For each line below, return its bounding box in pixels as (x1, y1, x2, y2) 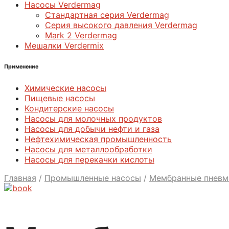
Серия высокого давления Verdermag (45, 19, 197, 30)
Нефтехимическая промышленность (25, 133, 172, 144)
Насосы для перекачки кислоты (25, 154, 154, 165)
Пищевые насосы (25, 93, 95, 103)
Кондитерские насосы (25, 103, 114, 113)
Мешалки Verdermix (25, 40, 104, 51)
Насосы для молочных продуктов (25, 113, 162, 124)
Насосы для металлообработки (25, 144, 152, 154)
